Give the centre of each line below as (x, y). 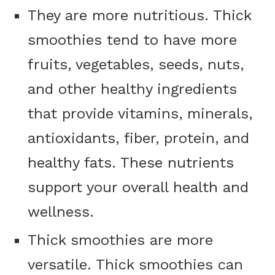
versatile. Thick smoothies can (135, 265)
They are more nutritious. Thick (139, 16)
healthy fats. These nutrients (131, 163)
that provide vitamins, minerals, (140, 114)
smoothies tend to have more (132, 40)
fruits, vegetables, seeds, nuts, (136, 65)
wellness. (61, 212)
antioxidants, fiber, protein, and (138, 138)
